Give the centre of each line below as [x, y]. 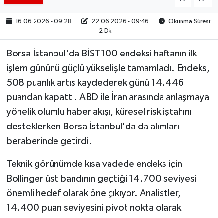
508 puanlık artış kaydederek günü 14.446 [95, 82]
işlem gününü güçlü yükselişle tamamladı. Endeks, [108, 68]
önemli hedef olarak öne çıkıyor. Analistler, [93, 193]
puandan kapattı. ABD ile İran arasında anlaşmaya [108, 97]
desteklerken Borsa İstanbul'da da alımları [92, 126]
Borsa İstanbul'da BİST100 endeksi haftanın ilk [101, 53]
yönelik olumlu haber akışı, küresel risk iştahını [99, 112]
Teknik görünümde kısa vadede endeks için [94, 164]
